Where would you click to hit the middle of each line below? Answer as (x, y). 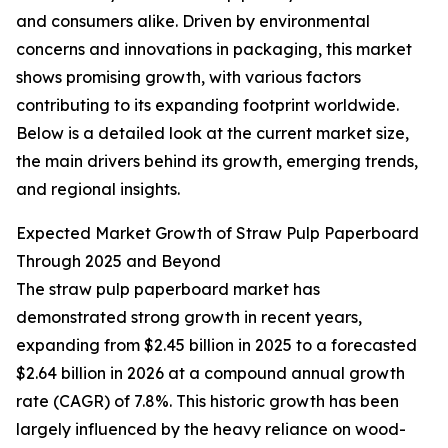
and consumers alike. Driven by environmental (193, 21)
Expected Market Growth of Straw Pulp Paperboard (217, 233)
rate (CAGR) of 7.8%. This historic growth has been (207, 401)
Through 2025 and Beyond (118, 261)
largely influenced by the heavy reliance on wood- (211, 429)
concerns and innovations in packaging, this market (214, 49)
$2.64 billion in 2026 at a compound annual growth (210, 373)
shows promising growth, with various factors (188, 77)
